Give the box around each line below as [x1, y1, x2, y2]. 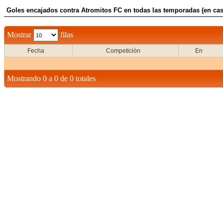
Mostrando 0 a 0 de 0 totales [7, 74, 96, 83]
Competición [106, 47, 140, 54]
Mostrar [7, 30, 33, 39]
